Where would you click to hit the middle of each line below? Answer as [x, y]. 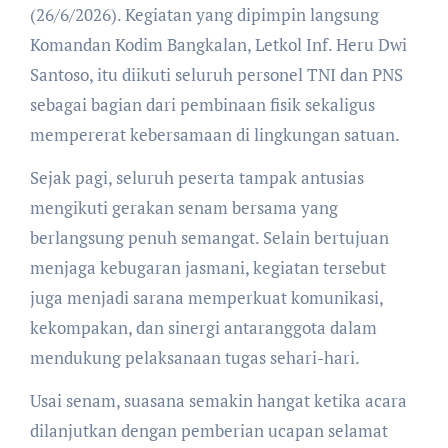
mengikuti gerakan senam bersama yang [183, 207]
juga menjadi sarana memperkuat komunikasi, [206, 297]
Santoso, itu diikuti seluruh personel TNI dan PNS [216, 74]
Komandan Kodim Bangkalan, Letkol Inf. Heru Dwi [218, 44]
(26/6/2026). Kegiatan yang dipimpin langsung [204, 14]
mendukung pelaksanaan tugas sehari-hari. [194, 357]
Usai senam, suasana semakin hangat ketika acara [218, 400]
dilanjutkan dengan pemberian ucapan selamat [208, 430]
